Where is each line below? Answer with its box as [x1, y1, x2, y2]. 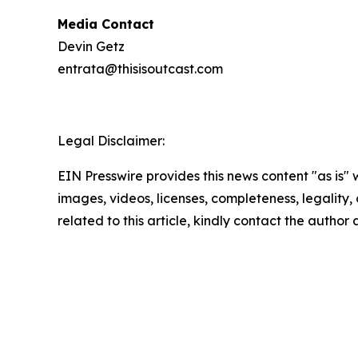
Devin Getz [58, 38, 125, 55]
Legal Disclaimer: [58, 133, 165, 149]
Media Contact [58, 16, 154, 33]
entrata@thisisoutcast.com [58, 61, 223, 78]
